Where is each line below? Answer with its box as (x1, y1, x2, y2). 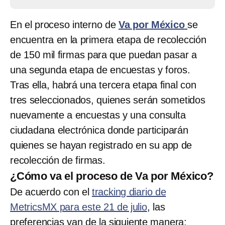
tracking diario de (91, 186, 166, 197)
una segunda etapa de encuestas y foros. (10, 64, 190, 75)
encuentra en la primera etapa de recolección (10, 34, 206, 45)
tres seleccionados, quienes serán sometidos (10, 94, 205, 105)
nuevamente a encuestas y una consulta (10, 109, 186, 121)
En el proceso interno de (10, 19, 119, 30)
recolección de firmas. (10, 154, 105, 166)
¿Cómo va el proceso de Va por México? (10, 169, 213, 182)
